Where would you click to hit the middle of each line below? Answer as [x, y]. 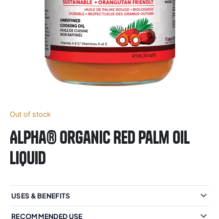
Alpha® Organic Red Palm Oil [100, 137]
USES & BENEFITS [41, 196]
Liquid [28, 158]
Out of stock [30, 114]
